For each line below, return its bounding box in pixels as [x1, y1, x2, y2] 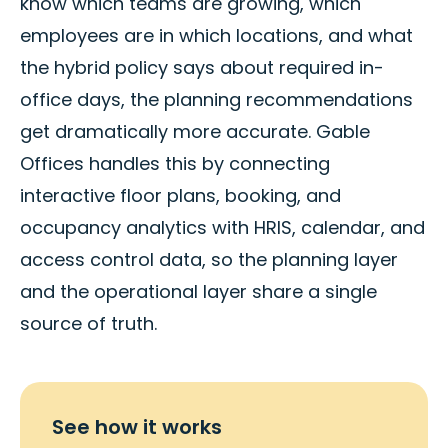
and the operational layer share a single [20, 279, 377, 305]
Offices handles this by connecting [20, 151, 330, 177]
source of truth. [20, 311, 157, 337]
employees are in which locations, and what [20, 23, 413, 49]
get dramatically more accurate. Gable [20, 119, 370, 145]
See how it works [52, 413, 222, 442]
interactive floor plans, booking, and [20, 183, 341, 209]
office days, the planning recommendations [20, 87, 413, 113]
